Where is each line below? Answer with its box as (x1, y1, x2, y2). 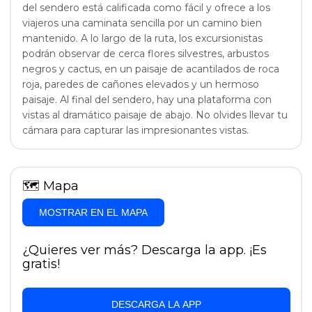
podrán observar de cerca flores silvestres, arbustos (22, 47, 269, 60)
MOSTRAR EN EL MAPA (38, 206, 148, 218)
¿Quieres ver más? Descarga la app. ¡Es (22, 242, 267, 258)
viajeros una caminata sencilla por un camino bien (22, 16, 262, 29)
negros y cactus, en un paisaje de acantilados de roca (22, 62, 279, 75)
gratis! (22, 256, 60, 272)
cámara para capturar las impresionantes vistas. (22, 123, 249, 136)
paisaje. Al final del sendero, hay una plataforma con (22, 93, 272, 106)
